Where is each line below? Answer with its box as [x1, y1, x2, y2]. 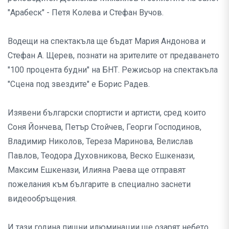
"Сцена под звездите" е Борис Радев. [8, 79, 152, 89]
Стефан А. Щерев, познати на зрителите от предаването [8, 51, 219, 61]
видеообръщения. [8, 194, 79, 204]
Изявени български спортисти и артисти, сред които [8, 108, 206, 118]
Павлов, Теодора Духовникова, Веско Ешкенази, [8, 151, 195, 161]
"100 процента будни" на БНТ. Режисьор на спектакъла [8, 65, 218, 75]
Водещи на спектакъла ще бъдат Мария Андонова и [8, 36, 205, 47]
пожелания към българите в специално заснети [8, 179, 191, 190]
